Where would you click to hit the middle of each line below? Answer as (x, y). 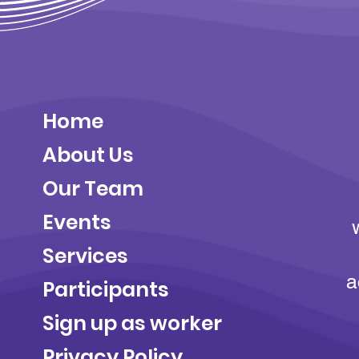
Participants (105, 289)
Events (77, 222)
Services (85, 256)
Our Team (93, 188)
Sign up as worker (132, 323)
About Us (90, 155)
